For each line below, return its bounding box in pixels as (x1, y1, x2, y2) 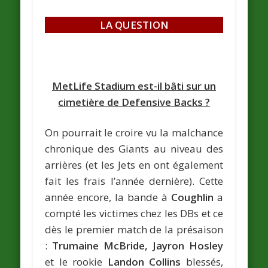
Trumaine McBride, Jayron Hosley (52, 238, 223, 252)
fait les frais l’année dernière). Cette (45, 173, 223, 188)
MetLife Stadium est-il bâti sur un (52, 78, 216, 93)
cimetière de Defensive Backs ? (58, 95, 210, 109)
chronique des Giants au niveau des (45, 141, 223, 156)
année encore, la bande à (45, 190, 171, 204)
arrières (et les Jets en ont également (45, 157, 223, 172)
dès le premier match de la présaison (45, 222, 223, 236)
